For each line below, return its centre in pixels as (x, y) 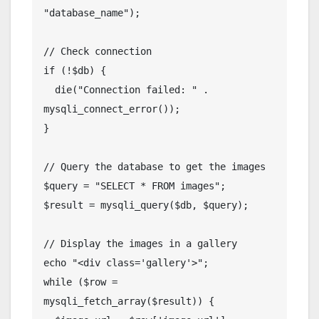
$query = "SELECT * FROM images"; (135, 185)
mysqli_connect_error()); (112, 109)
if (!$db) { (75, 70)
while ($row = (80, 282)
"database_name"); (92, 12)
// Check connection (98, 51)
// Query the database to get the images (155, 166)
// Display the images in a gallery (140, 243)
